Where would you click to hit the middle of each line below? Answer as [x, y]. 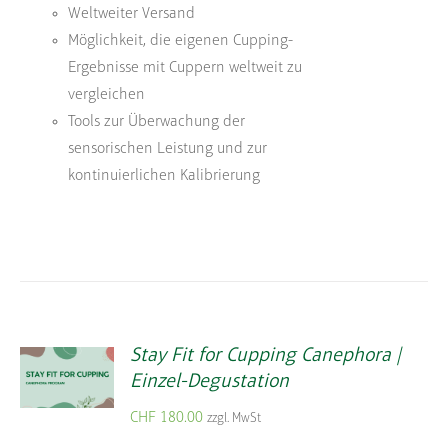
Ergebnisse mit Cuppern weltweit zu [185, 68]
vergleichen [107, 95]
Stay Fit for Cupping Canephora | [266, 355]
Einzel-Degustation [210, 381]
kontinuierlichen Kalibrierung [164, 176]
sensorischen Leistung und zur [168, 149]
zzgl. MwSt [234, 418]
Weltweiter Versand [132, 14]
